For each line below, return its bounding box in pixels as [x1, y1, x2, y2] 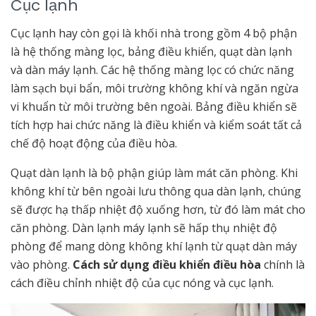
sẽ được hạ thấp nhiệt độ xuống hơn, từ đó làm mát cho [11, 201, 305, 217]
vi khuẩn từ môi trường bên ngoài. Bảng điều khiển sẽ [11, 98, 297, 114]
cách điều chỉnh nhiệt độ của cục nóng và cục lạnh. [11, 274, 274, 291]
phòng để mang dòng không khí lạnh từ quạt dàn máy [11, 238, 297, 254]
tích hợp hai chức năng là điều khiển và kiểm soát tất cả [11, 116, 302, 133]
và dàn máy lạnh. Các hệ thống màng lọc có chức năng [11, 61, 294, 78]
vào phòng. [11, 256, 73, 272]
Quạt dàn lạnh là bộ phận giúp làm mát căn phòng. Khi [11, 164, 298, 181]
